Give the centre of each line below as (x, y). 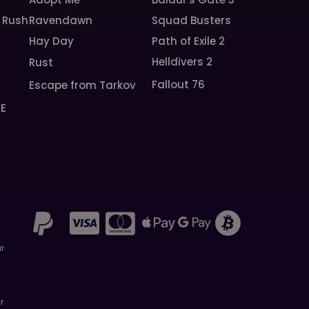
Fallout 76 (178, 84)
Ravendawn (61, 20)
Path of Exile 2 (188, 41)
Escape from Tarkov (83, 85)
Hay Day (52, 41)
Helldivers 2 (182, 62)
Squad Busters (191, 20)
